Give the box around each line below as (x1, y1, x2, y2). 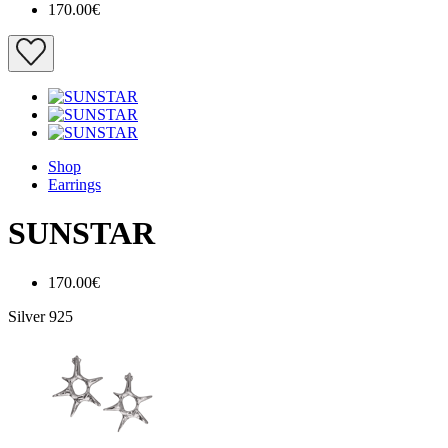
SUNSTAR (8, 215, 155, 252)
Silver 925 (8, 307, 73, 325)
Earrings (48, 175, 101, 193)
